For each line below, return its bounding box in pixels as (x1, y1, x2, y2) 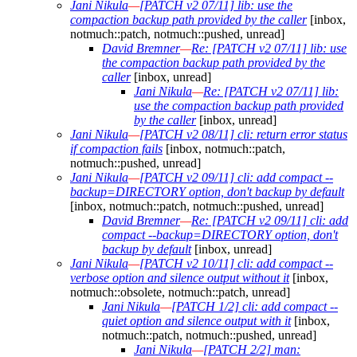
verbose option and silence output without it (70, 271, 289, 285)
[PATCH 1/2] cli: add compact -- (171, 300, 338, 314)
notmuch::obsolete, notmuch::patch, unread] (70, 285, 290, 300)
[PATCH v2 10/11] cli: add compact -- (139, 257, 333, 271)
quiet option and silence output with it (102, 314, 291, 328)
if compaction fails (70, 142, 163, 156)
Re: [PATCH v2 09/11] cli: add (191, 214, 348, 228)
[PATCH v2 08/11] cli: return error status (139, 127, 347, 142)
